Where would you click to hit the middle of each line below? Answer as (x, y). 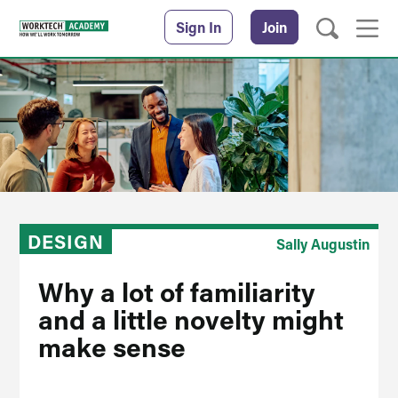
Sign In (198, 27)
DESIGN (66, 242)
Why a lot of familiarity (176, 291)
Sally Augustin (322, 244)
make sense (111, 346)
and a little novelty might (191, 319)
